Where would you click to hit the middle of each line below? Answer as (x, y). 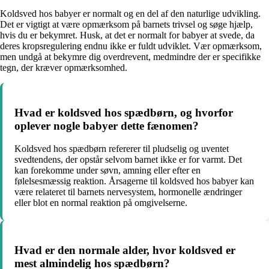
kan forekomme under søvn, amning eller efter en (107, 171)
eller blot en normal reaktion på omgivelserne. (101, 203)
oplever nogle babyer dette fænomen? (107, 125)
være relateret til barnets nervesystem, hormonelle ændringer (128, 192)
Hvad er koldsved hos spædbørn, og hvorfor (124, 112)
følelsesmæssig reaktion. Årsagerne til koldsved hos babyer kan (134, 181)
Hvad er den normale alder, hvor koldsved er (125, 250)
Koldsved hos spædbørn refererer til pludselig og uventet (122, 149)
